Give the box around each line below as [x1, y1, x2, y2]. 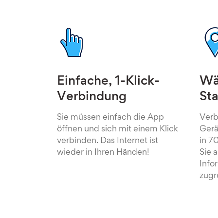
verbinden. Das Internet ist [57, 137, 158, 145]
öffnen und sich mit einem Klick [57, 126, 178, 133]
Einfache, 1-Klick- [57, 76, 160, 88]
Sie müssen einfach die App [57, 114, 164, 122]
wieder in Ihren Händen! [57, 149, 149, 157]
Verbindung [57, 91, 127, 103]
